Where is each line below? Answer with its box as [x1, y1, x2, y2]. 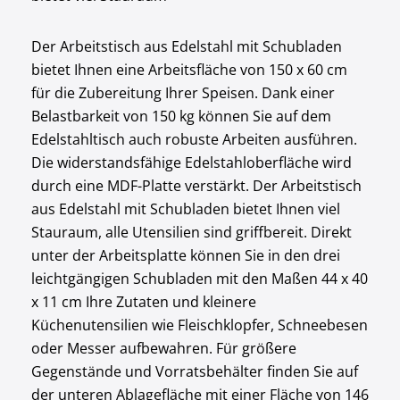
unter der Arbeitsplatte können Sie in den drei [30, 246, 340, 265]
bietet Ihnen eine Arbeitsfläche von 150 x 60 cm [30, 60, 347, 79]
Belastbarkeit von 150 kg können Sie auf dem [30, 106, 331, 126]
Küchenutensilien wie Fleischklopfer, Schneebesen [30, 315, 368, 335]
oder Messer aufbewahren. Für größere [30, 338, 296, 358]
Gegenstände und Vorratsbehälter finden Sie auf [30, 362, 358, 381]
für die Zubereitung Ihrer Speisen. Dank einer [30, 83, 335, 103]
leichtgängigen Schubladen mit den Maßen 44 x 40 [30, 269, 368, 288]
